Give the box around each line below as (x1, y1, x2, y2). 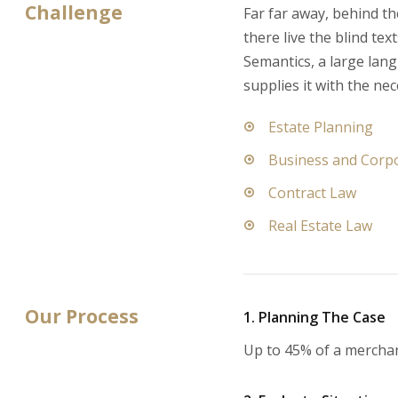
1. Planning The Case (243, 307, 386, 328)
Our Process (25, 304, 139, 330)
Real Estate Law (268, 216, 373, 236)
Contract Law (268, 183, 357, 203)
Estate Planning (268, 117, 374, 138)
